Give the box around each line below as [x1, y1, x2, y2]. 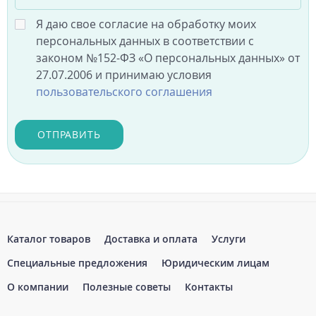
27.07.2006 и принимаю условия [36, 66, 212, 83]
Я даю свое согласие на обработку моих [36, 16, 256, 32]
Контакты [185, 279, 233, 293]
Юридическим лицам [162, 255, 269, 269]
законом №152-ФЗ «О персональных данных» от [36, 49, 300, 66]
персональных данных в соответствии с [36, 32, 254, 49]
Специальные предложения [7, 255, 147, 269]
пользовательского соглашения [36, 83, 212, 99]
